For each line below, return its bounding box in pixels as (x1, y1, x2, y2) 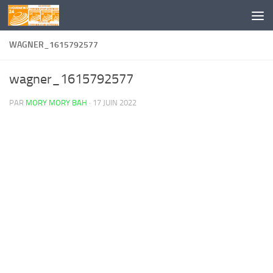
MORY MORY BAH (26, 98, 87, 107)
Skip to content (16, 12, 80, 23)
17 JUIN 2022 (93, 98, 136, 107)
